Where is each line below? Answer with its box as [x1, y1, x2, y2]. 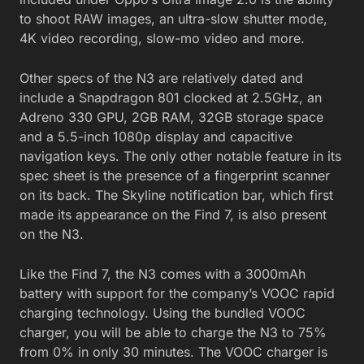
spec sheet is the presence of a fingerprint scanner [19, 167, 330, 184]
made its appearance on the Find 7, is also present [19, 206, 327, 223]
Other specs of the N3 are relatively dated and [19, 69, 303, 86]
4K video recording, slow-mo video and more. [19, 29, 305, 46]
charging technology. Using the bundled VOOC [19, 304, 305, 321]
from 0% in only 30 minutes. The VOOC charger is [19, 343, 327, 360]
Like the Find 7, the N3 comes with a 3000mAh [19, 265, 305, 282]
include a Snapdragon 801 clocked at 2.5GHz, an [19, 89, 322, 106]
